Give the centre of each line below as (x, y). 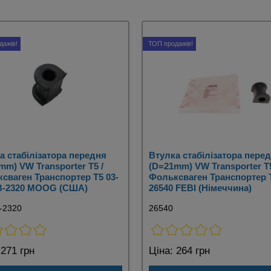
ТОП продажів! (171, 44)
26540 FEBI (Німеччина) (200, 188)
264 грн (191, 251)
